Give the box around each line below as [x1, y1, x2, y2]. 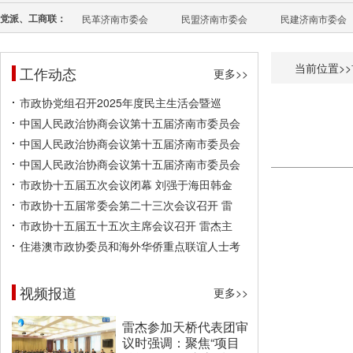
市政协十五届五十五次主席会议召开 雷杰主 [20, 217, 232, 233]
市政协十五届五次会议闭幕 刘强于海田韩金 [20, 176, 232, 192]
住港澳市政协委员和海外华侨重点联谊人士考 [20, 238, 240, 254]
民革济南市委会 [82, 12, 148, 25]
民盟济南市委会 [181, 12, 247, 25]
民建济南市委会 [281, 12, 347, 25]
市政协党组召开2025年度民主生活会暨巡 [20, 95, 221, 110]
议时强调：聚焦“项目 [122, 333, 240, 351]
